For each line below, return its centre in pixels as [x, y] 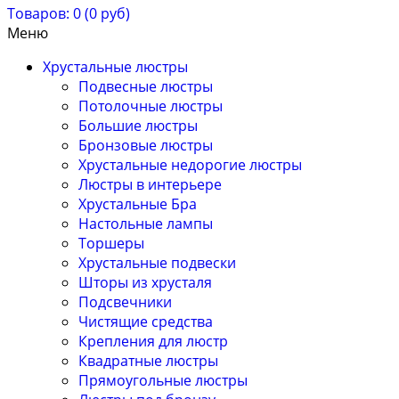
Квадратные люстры [148, 361]
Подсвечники [125, 302]
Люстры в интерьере [150, 185]
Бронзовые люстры [146, 146]
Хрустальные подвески [157, 263]
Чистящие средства [146, 322]
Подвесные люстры [146, 87]
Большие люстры [138, 126]
